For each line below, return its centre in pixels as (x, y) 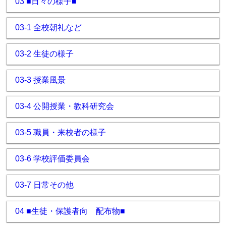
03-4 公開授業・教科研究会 (65, 106)
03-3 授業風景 (40, 80)
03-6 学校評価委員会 (52, 159)
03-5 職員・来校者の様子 (61, 132)
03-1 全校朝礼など (48, 27)
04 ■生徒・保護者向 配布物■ (70, 211)
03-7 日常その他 (44, 185)
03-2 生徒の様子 (44, 54)
